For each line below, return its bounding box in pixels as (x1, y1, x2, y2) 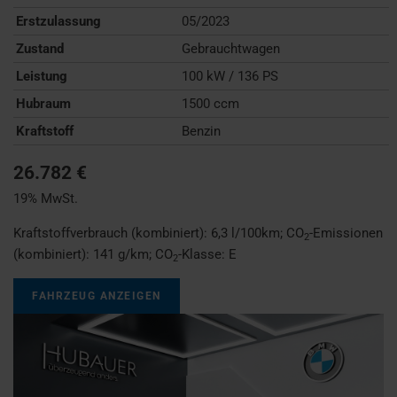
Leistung (16, 67, 67, 84)
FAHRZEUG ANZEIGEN (32, 289, 161, 302)
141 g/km (93, 245, 149, 262)
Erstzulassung (16, 12, 101, 29)
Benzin (182, 122, 222, 139)
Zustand (16, 40, 64, 57)
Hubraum (16, 95, 71, 112)
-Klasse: (178, 245, 229, 262)
